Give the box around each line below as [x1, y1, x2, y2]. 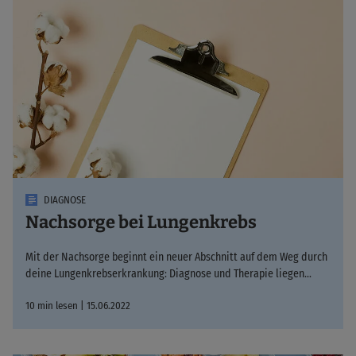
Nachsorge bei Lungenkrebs [25, 211, 257, 233]
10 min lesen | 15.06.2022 [25, 299, 130, 311]
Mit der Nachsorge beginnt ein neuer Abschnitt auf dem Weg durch [25, 250, 327, 264]
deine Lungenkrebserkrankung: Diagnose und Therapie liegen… [25, 266, 311, 281]
